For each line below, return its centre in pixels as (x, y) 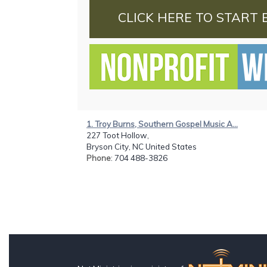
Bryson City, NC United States (142, 146)
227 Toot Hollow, (118, 135)
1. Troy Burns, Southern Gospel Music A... (162, 124)
